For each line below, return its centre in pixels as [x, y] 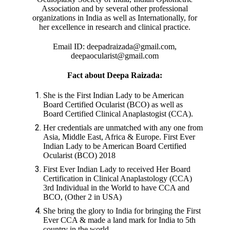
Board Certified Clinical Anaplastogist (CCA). [118, 113]
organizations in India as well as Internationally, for [115, 17]
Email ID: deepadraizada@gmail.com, [115, 46]
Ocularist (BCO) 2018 [80, 155]
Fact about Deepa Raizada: [115, 75]
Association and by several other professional [115, 8]
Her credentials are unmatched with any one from [123, 127]
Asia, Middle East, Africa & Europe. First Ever [119, 137]
